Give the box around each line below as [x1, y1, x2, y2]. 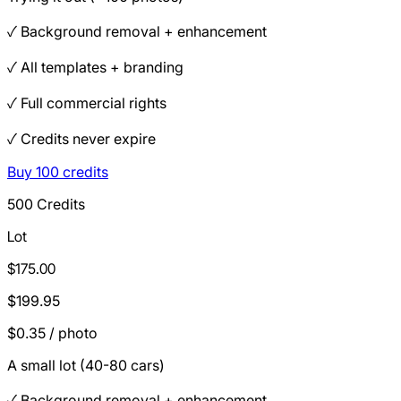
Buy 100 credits [7, 162, 108, 181]
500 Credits [7, 194, 85, 213]
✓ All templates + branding [7, 57, 183, 76]
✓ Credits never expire [7, 129, 156, 148]
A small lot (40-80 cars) [7, 355, 165, 374]
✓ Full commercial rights [7, 93, 166, 112]
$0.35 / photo [7, 323, 98, 342]
